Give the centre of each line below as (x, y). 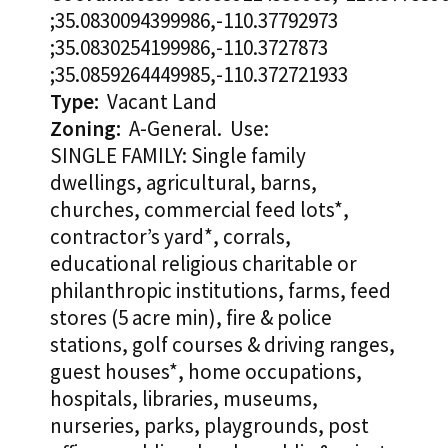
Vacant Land (158, 102)
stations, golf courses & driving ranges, (222, 345)
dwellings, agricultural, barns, (183, 183)
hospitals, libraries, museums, (184, 399)
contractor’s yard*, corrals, (170, 237)
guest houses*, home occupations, (206, 372)
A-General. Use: (199, 129)
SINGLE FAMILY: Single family (178, 156)
